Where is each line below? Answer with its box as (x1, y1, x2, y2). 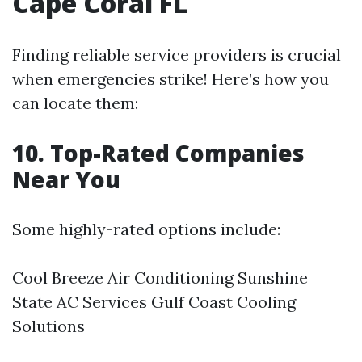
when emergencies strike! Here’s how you (12, 69, 329, 90)
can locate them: (12, 93, 138, 114)
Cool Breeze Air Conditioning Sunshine (12, 267, 308, 288)
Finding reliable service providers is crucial (12, 44, 341, 65)
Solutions (12, 316, 85, 337)
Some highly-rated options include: (12, 219, 280, 240)
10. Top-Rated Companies (12, 137, 305, 169)
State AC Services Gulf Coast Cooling (12, 292, 296, 313)
